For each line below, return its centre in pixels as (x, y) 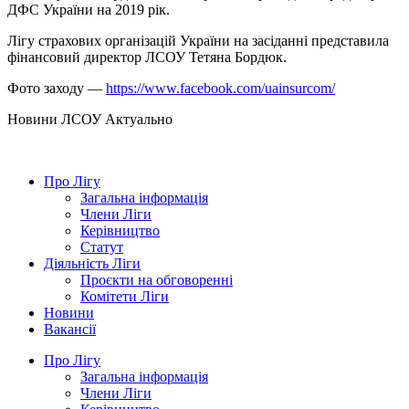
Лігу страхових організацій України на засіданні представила (198, 40)
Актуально (139, 119)
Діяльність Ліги (92, 263)
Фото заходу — (57, 88)
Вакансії (70, 329)
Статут (102, 246)
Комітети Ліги (125, 296)
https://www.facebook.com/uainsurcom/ (220, 88)
